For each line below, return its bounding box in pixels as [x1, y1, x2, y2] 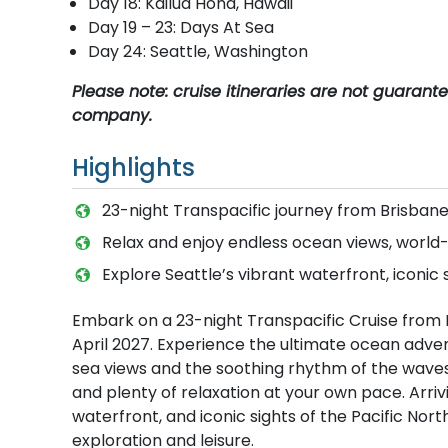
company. [72, 103, 152, 127]
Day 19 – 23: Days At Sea [88, 15, 274, 39]
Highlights [72, 150, 195, 184]
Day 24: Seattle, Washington [88, 39, 308, 63]
